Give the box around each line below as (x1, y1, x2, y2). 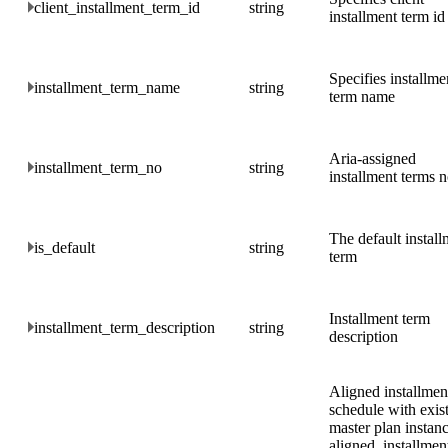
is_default (34, 238, 95, 256)
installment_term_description (34, 318, 215, 336)
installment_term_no (34, 158, 162, 176)
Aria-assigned (329, 149, 416, 167)
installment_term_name (34, 78, 180, 96)
